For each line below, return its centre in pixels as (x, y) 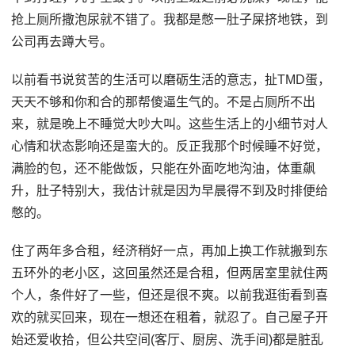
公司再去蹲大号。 (62, 41)
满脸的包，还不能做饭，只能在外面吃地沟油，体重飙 (164, 168)
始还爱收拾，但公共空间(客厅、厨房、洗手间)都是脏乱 (168, 339)
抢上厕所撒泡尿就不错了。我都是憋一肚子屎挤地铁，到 (170, 19)
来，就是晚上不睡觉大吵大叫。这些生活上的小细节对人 (170, 124)
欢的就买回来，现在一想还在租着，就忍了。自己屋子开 (170, 317)
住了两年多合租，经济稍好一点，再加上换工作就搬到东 (170, 250)
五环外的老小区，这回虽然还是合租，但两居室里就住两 (170, 273)
